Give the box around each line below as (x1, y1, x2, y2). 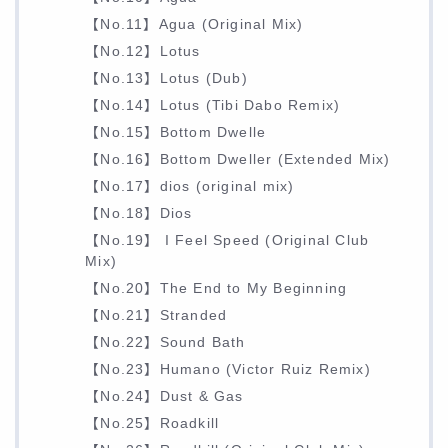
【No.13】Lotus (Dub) (85, 71, 248, 87)
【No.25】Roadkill (85, 416, 220, 432)
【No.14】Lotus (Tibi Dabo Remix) (85, 98, 341, 114)
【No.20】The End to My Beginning (85, 281, 348, 297)
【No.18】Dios (85, 206, 193, 222)
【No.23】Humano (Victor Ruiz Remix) (85, 362, 371, 378)
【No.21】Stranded (85, 308, 228, 324)
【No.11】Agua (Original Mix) (85, 17, 304, 33)
